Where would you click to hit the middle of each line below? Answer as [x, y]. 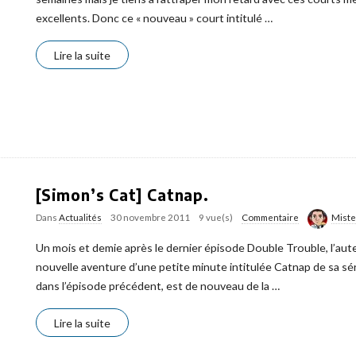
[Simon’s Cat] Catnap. [122, 195]
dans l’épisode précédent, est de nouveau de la [153, 285]
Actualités [80, 217]
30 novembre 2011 [150, 217]
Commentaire [270, 217]
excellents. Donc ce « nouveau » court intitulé [149, 17]
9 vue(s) [216, 217]
